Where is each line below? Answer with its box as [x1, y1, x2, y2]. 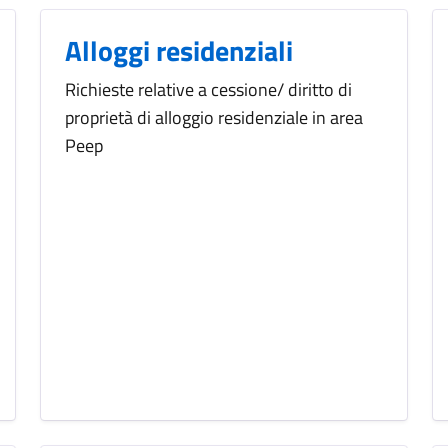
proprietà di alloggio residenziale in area [65, 104, 363, 132]
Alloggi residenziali [65, 29, 293, 73]
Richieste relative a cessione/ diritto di [65, 76, 352, 104]
